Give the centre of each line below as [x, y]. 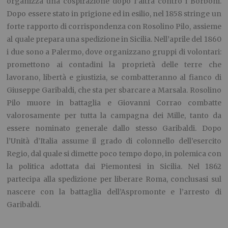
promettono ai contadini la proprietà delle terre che [114, 65]
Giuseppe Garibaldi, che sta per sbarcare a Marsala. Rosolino [114, 90]
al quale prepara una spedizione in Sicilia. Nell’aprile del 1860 [114, 39]
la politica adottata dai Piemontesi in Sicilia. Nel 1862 [114, 167]
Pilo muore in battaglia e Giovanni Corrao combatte [114, 103]
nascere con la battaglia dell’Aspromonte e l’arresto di [114, 192]
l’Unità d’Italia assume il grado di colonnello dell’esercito [114, 141]
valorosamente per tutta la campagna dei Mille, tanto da [114, 116]
